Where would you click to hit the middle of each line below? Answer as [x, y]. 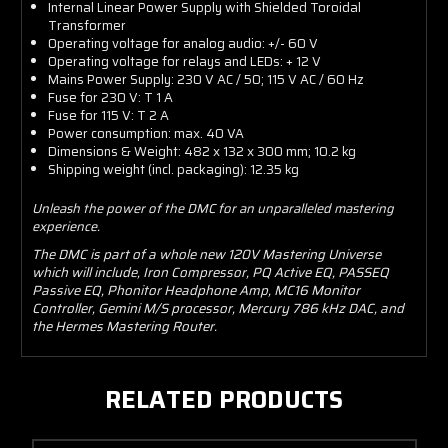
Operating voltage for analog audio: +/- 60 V [183, 43]
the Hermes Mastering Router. [124, 326]
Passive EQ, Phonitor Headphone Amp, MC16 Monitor [196, 290]
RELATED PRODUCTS [224, 399]
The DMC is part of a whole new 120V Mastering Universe [206, 254]
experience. [66, 226]
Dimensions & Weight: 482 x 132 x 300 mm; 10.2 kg [202, 151]
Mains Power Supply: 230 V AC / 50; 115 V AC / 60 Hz [206, 79]
